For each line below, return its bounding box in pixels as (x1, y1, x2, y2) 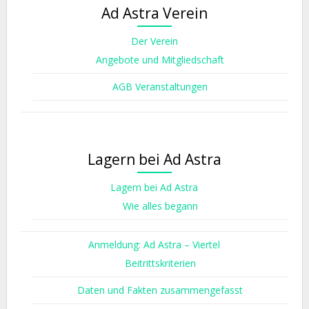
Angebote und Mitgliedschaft (96, 53, 225, 66)
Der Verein (130, 34, 178, 48)
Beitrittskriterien (124, 257, 196, 270)
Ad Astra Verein (101, 3, 208, 23)
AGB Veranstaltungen (112, 80, 208, 93)
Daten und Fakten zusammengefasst (77, 283, 243, 297)
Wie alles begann (122, 199, 198, 212)
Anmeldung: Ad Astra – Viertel (88, 238, 221, 251)
